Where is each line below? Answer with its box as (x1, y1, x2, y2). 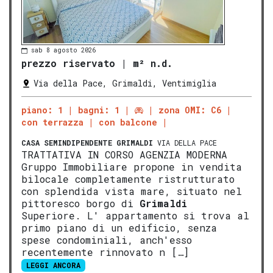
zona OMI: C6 (158, 104, 221, 116)
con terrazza (21, 116, 83, 129)
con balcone (99, 116, 157, 129)
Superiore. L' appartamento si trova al (21, 209, 249, 222)
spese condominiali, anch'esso (21, 233, 192, 247)
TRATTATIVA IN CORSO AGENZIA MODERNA (21, 148, 227, 161)
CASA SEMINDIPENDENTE (21, 138, 112, 148)
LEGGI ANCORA (26, 260, 80, 271)
